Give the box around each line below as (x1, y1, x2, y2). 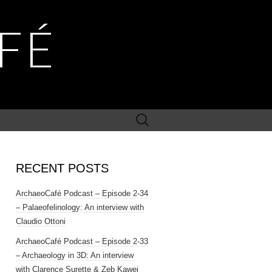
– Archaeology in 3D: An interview (16, 251, 134, 260)
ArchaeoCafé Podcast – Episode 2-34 (16, 189, 148, 198)
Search (129, 111, 154, 120)
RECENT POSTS (16, 161, 109, 175)
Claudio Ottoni (16, 217, 66, 226)
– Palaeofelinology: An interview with (16, 203, 144, 212)
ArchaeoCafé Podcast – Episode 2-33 (16, 237, 148, 246)
